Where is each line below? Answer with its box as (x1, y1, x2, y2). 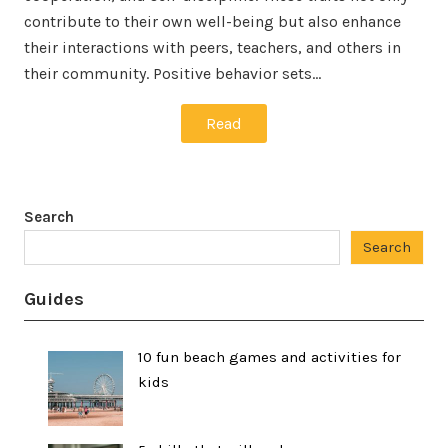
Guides (24, 288, 84, 311)
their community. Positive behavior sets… (24, 64, 321, 84)
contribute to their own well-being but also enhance (24, 12, 401, 32)
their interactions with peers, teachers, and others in (24, 38, 401, 58)
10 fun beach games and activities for (138, 348, 401, 367)
